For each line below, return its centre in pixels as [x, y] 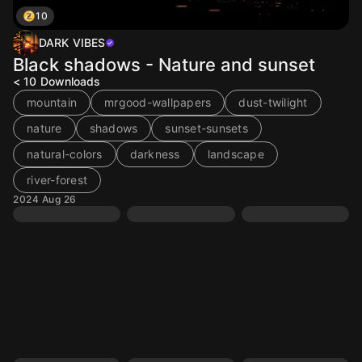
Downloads [70, 81]
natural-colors [65, 154]
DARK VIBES [72, 42]
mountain [52, 102]
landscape [236, 154]
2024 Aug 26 [45, 199]
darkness [155, 154]
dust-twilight [273, 102]
